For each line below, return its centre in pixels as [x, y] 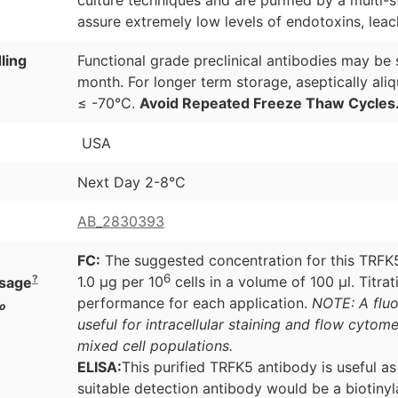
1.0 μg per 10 [120, 282]
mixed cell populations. [155, 346]
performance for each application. [194, 303]
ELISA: [99, 367]
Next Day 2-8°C [131, 183]
